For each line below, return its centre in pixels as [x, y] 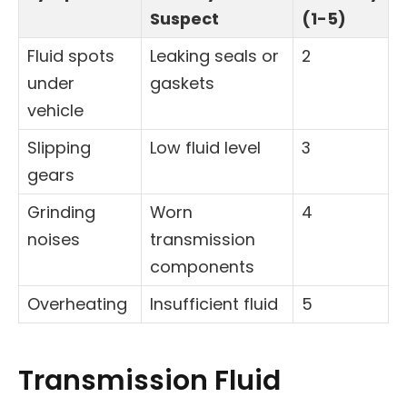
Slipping [59, 148]
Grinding [61, 213]
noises [54, 240]
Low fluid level [205, 148]
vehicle [55, 111]
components [202, 267]
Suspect [184, 19]
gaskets [182, 84]
